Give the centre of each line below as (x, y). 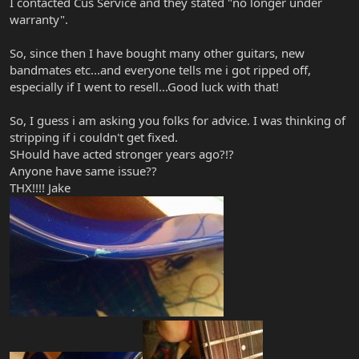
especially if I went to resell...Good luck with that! (144, 86)
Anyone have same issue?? (83, 170)
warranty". (39, 19)
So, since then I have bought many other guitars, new (157, 52)
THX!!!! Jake (40, 187)
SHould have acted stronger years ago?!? (122, 153)
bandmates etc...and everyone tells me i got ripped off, (160, 69)
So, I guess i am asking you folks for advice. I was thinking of (177, 120)
